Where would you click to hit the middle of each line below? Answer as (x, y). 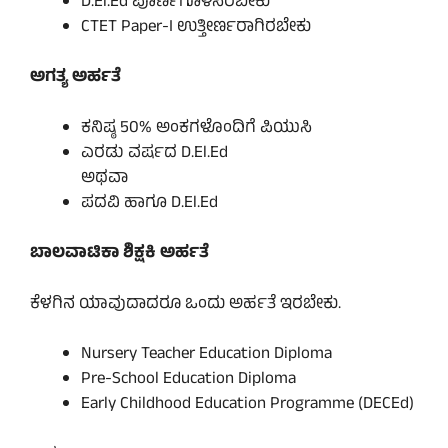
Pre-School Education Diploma (188, 380)
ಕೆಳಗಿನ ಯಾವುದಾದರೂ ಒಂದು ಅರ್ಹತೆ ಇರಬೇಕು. (185, 304)
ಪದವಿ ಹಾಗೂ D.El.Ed (149, 203)
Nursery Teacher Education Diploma (206, 355)
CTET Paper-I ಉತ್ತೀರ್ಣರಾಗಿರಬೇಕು (196, 27)
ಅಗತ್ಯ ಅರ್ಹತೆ (75, 78)
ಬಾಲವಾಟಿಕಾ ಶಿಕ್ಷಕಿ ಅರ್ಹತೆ (119, 254)
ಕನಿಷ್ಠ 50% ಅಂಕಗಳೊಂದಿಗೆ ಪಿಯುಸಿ (196, 128)
